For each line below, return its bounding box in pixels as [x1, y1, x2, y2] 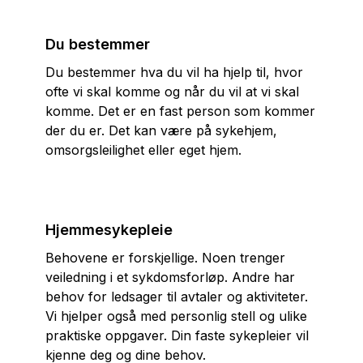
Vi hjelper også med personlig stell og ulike [45, 308, 307, 325]
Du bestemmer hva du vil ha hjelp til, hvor [45, 64, 303, 81]
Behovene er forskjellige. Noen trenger [45, 250, 285, 267]
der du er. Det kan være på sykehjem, [45, 122, 277, 139]
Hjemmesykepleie [45, 221, 173, 239]
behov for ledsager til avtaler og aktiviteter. [45, 288, 308, 305]
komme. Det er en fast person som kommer [45, 103, 315, 120]
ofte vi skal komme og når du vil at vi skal [45, 83, 299, 100]
